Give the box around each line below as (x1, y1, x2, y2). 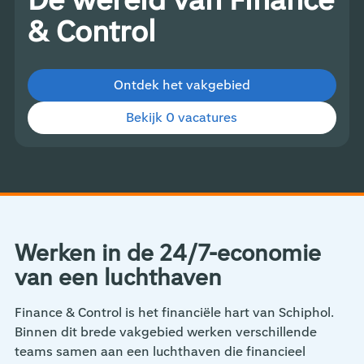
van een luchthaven (14, 262, 222, 294)
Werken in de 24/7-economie (14, 238, 321, 270)
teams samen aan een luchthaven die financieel (14, 343, 305, 361)
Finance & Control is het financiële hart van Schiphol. (14, 304, 334, 322)
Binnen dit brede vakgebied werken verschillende (14, 323, 317, 341)
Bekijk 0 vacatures (126, 109, 238, 127)
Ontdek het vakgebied (113, 76, 250, 94)
